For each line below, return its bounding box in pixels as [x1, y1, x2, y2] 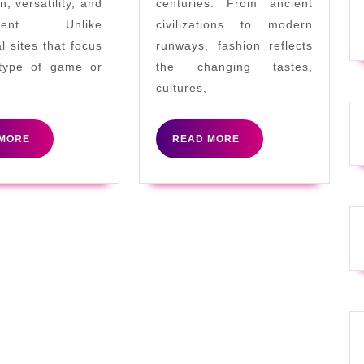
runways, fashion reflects [156, 38, 313, 52]
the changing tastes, [156, 59, 313, 73]
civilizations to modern [156, 17, 313, 31]
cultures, [156, 80, 208, 94]
